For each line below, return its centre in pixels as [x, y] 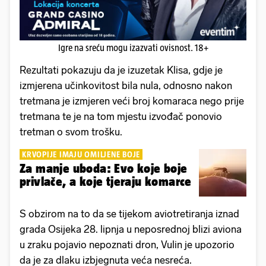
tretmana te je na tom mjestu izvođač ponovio [121, 117]
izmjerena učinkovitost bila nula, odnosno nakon [126, 86]
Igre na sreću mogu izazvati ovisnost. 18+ [133, 48]
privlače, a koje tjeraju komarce [106, 182]
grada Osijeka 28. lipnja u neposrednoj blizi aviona [131, 229]
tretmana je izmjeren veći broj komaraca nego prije [132, 101]
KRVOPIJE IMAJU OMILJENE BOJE [81, 155]
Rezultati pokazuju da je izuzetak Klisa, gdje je [121, 70]
